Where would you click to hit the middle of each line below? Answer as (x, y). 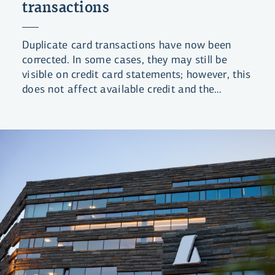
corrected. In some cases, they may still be (125, 60)
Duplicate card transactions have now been (127, 45)
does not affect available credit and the (118, 89)
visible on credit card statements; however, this (137, 75)
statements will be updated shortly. (107, 104)
